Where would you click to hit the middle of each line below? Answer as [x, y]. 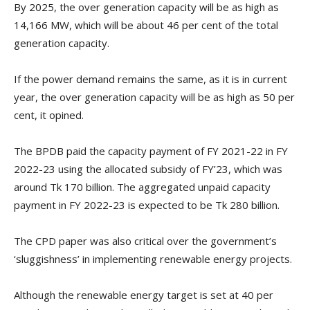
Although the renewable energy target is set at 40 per [144, 295]
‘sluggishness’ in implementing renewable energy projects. [153, 259]
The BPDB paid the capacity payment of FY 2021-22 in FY [151, 151]
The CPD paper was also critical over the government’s [145, 241]
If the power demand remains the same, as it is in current [151, 79]
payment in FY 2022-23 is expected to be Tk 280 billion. [147, 205]
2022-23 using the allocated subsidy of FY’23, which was [148, 169]
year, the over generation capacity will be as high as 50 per [154, 97]
